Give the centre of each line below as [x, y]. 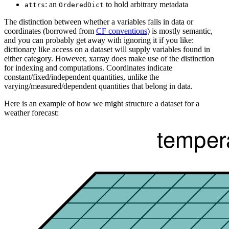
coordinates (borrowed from [50, 31]
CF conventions [122, 31]
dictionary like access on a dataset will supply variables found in [107, 49]
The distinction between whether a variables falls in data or [99, 21]
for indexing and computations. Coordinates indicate [88, 67]
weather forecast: [31, 112]
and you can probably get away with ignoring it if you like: [99, 40]
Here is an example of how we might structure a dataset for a [102, 103]
